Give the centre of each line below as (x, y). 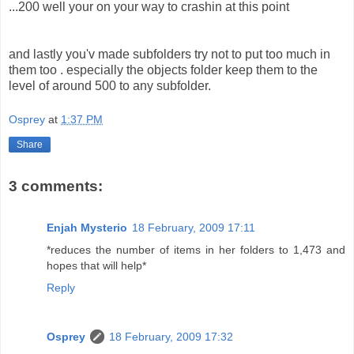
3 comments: (56, 186)
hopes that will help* (96, 265)
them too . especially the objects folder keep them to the (163, 70)
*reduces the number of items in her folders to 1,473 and (196, 249)
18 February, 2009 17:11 (194, 227)
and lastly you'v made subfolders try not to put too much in (169, 54)
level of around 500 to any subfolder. (110, 85)
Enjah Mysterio (87, 227)
